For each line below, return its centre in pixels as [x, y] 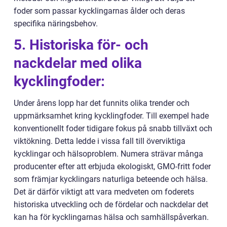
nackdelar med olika [78, 63]
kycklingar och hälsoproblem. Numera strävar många [108, 154]
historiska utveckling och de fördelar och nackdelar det [111, 205]
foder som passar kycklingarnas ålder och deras [99, 11]
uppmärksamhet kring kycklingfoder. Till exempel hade [111, 116]
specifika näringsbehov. [56, 24]
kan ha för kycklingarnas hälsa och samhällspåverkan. [111, 217]
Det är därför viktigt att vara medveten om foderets [104, 192]
